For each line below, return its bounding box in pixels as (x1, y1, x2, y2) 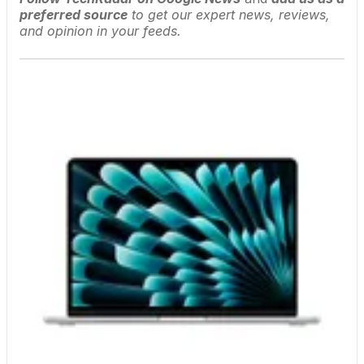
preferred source (19, 6, 128, 24)
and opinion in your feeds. (19, 23, 181, 40)
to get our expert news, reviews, (128, 6, 330, 24)
